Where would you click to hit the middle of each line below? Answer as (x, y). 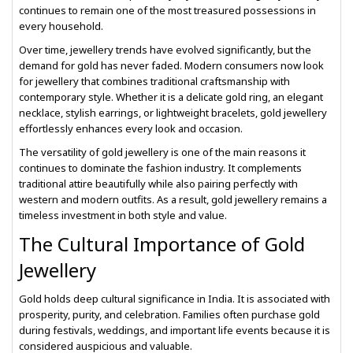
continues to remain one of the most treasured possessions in (167, 10)
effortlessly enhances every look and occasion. (131, 128)
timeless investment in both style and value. (123, 215)
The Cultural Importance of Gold (162, 244)
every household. (61, 26)
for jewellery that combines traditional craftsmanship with (154, 81)
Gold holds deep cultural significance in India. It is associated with (175, 299)
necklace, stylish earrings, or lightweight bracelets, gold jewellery (173, 113)
